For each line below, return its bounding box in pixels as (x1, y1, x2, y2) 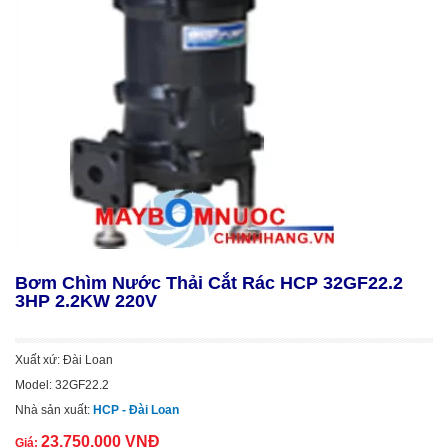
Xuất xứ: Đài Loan (15, 353, 113, 367)
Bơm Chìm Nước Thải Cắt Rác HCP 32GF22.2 (15, 273, 403, 293)
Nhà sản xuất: (15, 403, 93, 417)
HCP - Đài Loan (93, 403, 179, 417)
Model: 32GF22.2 (15, 378, 109, 392)
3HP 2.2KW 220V (15, 291, 157, 311)
